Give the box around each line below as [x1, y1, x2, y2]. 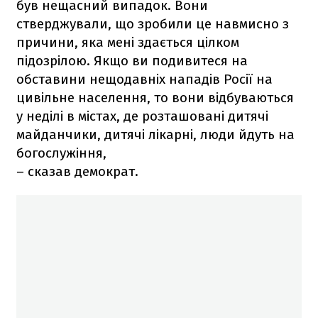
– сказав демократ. [16, 163, 138, 180]
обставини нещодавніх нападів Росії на [16, 70, 273, 87]
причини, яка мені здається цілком [16, 33, 239, 50]
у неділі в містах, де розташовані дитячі [16, 107, 268, 124]
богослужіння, [16, 144, 106, 161]
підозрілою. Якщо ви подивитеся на [16, 52, 248, 69]
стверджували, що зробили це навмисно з [16, 15, 289, 32]
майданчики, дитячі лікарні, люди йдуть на [16, 126, 295, 143]
